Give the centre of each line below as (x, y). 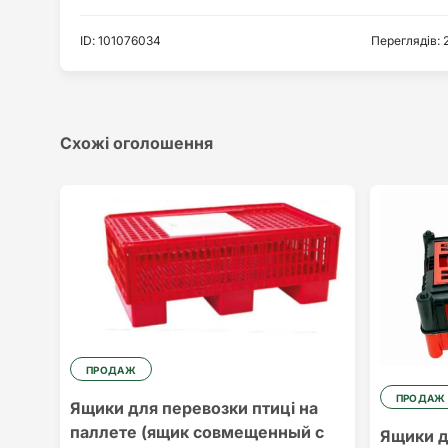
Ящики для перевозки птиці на (194, 408)
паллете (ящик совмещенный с (197, 432)
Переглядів (403, 40)
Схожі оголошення (136, 143)
